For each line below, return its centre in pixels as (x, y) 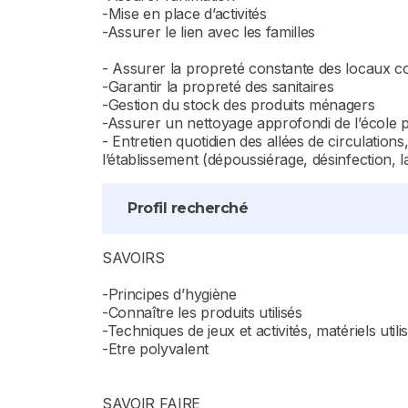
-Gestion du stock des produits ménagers (239, 105)
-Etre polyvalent (155, 349)
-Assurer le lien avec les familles (209, 32)
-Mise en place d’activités (184, 14)
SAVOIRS (133, 258)
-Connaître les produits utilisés (202, 312)
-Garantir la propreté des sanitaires (218, 87)
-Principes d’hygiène (169, 294)
